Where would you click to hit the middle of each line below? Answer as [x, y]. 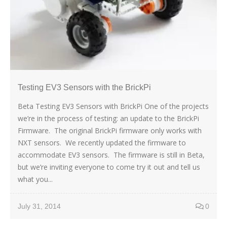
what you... [35, 179]
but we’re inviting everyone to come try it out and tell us [109, 167]
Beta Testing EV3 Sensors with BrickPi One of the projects [113, 106]
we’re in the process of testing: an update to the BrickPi [108, 118]
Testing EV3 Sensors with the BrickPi [84, 87]
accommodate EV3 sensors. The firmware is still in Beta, [111, 155]
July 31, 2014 [39, 206]
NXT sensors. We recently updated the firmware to [102, 142]
